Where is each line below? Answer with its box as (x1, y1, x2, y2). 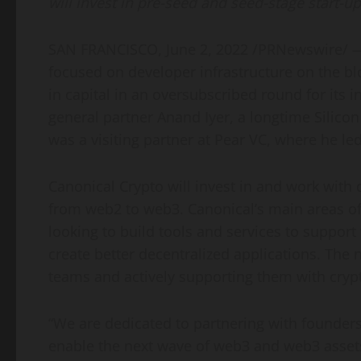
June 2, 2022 (166, 39, 248, 60)
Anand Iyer (157, 107, 230, 127)
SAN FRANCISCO (48, 39, 158, 60)
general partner (48, 107, 157, 127)
